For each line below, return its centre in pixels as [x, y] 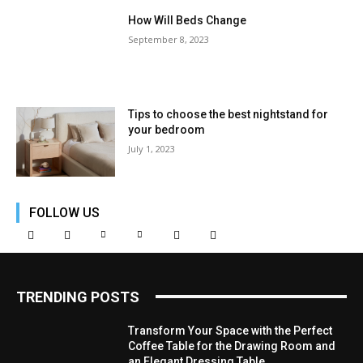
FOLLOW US [64, 212]
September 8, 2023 [169, 40]
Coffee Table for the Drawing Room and [232, 346]
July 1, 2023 [152, 148]
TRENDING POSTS [78, 297]
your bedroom [167, 129]
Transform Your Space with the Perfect [231, 330]
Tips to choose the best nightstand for [228, 114]
